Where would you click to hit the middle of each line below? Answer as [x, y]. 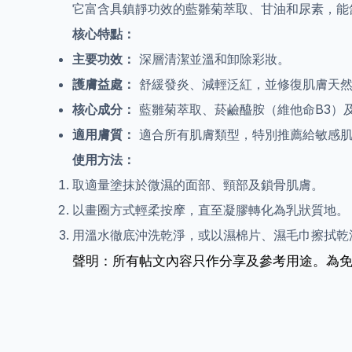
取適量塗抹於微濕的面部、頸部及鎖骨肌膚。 [198, 184]
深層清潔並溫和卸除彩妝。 [213, 59]
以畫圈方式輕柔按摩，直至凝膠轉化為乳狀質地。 [211, 209]
